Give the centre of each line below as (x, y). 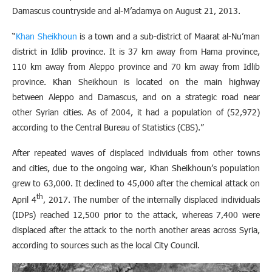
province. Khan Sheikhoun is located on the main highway (136, 81)
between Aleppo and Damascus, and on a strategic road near (136, 97)
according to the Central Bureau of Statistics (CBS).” (108, 127)
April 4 (24, 200)
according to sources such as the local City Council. (106, 245)
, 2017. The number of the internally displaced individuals (151, 200)
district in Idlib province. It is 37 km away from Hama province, (136, 51)
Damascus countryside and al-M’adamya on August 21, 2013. (126, 10)
